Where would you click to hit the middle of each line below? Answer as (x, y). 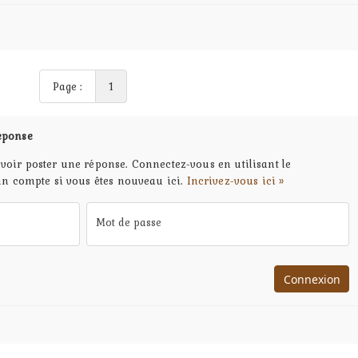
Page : (68, 87)
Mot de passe (129, 223)
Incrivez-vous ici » (235, 181)
